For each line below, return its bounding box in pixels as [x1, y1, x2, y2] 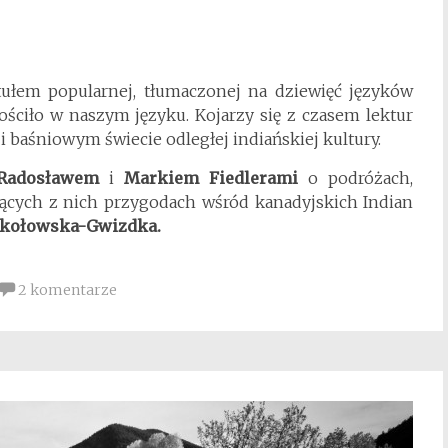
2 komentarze [18, 281, 117, 299]
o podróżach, [298, 168, 414, 188]
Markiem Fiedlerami [124, 168, 299, 188]
